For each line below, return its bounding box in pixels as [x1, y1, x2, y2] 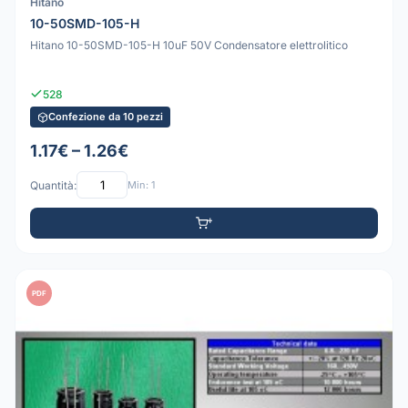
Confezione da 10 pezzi [48, 110, 163, 124]
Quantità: [30, 178, 76, 192]
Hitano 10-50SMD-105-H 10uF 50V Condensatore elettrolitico [30, 37, 348, 52]
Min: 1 [127, 178, 155, 191]
